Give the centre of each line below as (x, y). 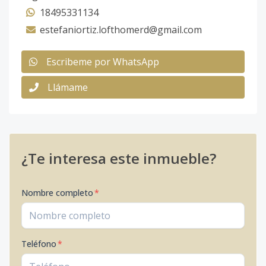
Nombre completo (57, 193)
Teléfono (39, 244)
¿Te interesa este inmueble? (119, 158)
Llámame (68, 87)
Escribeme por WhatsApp (103, 62)
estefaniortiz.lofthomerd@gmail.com (121, 30)
